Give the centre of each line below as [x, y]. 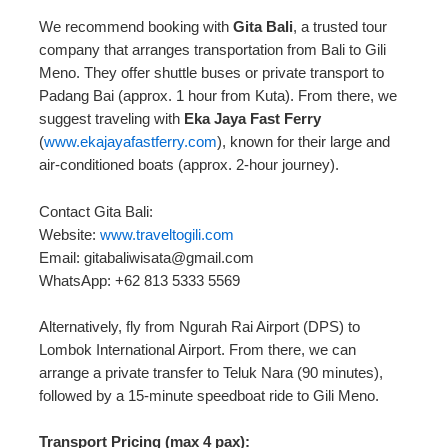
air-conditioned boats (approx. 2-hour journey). [189, 165]
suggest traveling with [112, 119]
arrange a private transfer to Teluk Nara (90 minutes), [211, 373]
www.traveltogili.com [167, 234]
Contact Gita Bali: [96, 211]
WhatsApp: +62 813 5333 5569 [140, 280]
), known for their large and [304, 142]
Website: [70, 234]
